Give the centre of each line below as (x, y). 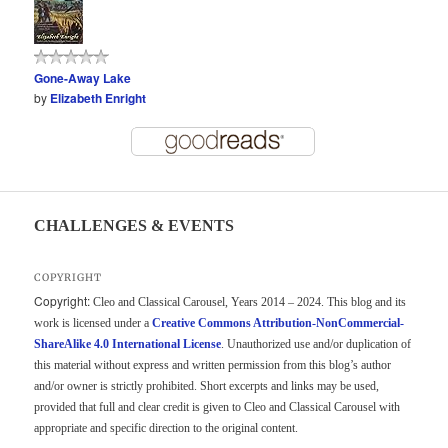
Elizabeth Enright (98, 98)
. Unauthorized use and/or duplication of (316, 344)
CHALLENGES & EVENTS (134, 225)
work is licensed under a (93, 323)
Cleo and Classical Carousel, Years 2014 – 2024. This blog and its (248, 302)
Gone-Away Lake (83, 78)
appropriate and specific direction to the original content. (166, 428)
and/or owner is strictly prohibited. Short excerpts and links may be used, (207, 386)
